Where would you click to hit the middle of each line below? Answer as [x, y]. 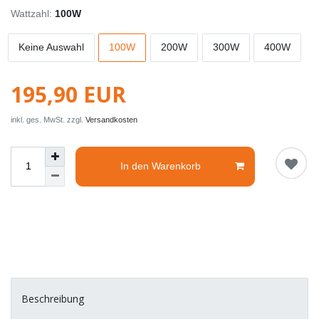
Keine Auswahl [51, 47]
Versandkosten [111, 119]
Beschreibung [53, 298]
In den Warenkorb [161, 166]
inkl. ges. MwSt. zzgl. [48, 119]
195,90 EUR [68, 94]
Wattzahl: [31, 14]
